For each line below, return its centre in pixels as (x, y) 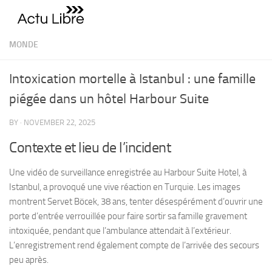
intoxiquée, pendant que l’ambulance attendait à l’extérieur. (120, 231)
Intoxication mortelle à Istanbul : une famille (132, 79)
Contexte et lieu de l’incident (90, 147)
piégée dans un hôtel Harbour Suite (109, 99)
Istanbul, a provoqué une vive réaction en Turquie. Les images (125, 187)
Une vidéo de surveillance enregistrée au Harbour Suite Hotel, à (128, 172)
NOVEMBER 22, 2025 (59, 122)
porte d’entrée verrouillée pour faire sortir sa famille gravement (128, 216)
